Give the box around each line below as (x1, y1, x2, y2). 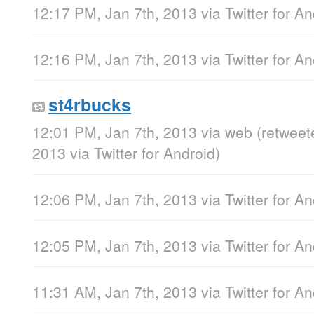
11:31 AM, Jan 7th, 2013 (32, 281, 197, 302)
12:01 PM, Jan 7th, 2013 (32, 121, 197, 142)
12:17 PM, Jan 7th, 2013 (32, 2, 197, 24)
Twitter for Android (94, 142, 215, 163)
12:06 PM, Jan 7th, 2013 (32, 188, 197, 210)
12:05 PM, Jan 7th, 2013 (32, 234, 197, 256)
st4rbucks (48, 92, 131, 118)
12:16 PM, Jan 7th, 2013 (32, 48, 197, 70)
